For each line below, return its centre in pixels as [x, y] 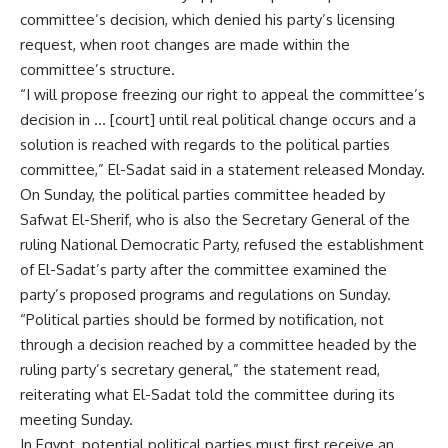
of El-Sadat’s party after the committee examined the [203, 269]
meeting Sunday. [76, 419]
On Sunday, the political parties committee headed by [202, 194]
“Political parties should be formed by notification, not [202, 319]
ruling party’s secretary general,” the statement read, [200, 369]
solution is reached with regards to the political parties [205, 144]
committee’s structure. [97, 69]
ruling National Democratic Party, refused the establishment [222, 244]
